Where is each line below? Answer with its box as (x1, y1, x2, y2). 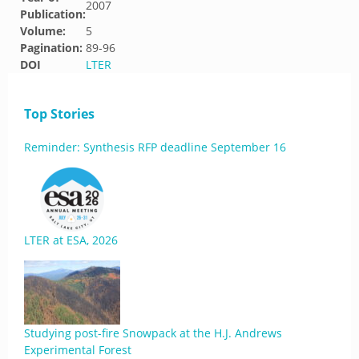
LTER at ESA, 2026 (24, 232, 118, 248)
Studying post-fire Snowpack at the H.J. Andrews (24, 325, 282, 341)
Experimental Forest (24, 342, 131, 357)
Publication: (20, 6, 86, 22)
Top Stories (24, 105, 95, 123)
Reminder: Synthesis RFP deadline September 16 (24, 139, 286, 155)
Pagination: (20, 40, 83, 55)
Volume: (20, 23, 66, 38)
